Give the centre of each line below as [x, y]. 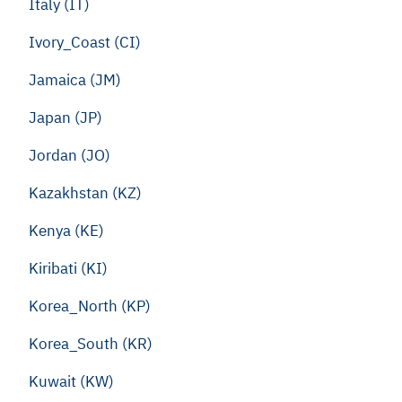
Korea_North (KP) [90, 306]
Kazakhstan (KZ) [85, 193]
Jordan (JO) [70, 155]
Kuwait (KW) [71, 381]
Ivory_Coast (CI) [85, 42]
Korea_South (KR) [91, 344]
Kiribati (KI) [68, 268]
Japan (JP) [66, 118]
